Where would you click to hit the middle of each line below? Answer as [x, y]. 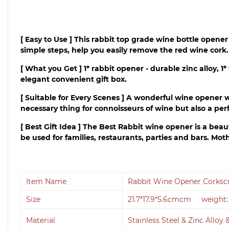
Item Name [46, 182]
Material [41, 221]
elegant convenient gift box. [74, 79]
